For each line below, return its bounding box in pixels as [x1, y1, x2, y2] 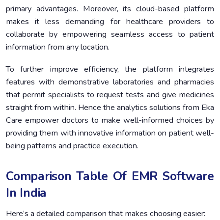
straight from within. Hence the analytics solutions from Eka [6, 102, 214, 113]
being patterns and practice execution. [6, 140, 138, 151]
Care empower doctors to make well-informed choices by [6, 114, 214, 126]
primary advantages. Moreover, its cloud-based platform [6, 3, 214, 14]
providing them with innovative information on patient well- [6, 127, 214, 138]
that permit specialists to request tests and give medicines [6, 89, 214, 100]
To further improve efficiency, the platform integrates [6, 63, 214, 75]
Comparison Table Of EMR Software [6, 167, 214, 185]
